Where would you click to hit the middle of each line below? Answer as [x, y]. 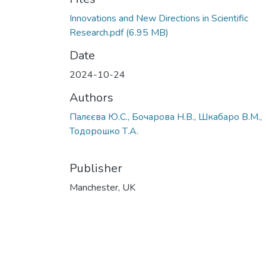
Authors [91, 98]
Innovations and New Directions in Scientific [159, 18]
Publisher [96, 168]
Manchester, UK [102, 188]
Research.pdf [96, 33]
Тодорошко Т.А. [104, 131]
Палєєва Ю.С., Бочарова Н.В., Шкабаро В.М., [166, 117]
